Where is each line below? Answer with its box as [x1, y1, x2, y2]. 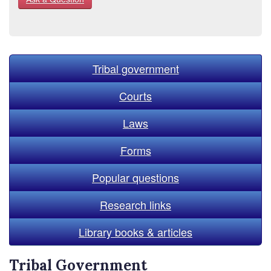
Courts [119, 88, 152, 103]
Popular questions [92, 169, 179, 185]
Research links [100, 197, 171, 212]
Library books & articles [79, 224, 192, 240]
